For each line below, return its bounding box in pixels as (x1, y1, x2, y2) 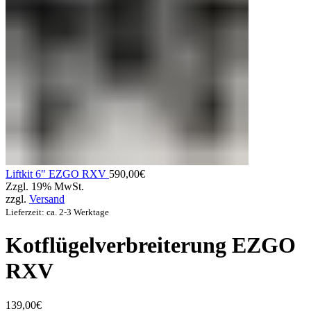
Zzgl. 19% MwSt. (6, 180, 84, 192)
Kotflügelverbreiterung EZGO (6, 233, 296, 258)
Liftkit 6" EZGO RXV (6, 167, 109, 180)
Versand (29, 192, 65, 205)
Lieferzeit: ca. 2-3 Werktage (6, 206, 109, 217)
